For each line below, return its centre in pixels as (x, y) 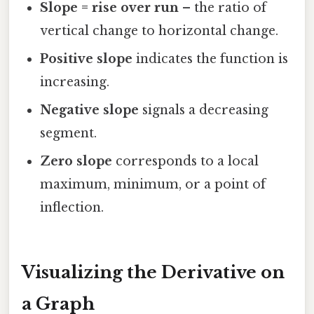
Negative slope (90, 110)
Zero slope (76, 162)
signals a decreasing (204, 110)
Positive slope (87, 59)
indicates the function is (211, 59)
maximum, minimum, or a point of (153, 185)
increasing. (75, 82)
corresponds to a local (186, 162)
